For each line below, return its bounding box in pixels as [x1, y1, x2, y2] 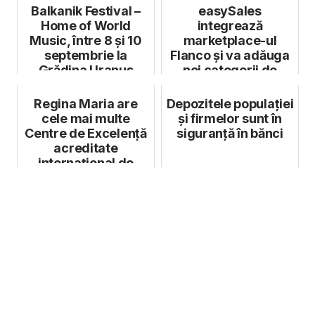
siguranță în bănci [176, 126, 283, 141]
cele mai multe [41, 111, 130, 127]
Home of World [40, 18, 131, 34]
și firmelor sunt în [177, 111, 283, 127]
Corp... [66, 185, 105, 200]
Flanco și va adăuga [170, 48, 290, 63]
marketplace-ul [183, 33, 277, 49]
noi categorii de [182, 63, 278, 78]
